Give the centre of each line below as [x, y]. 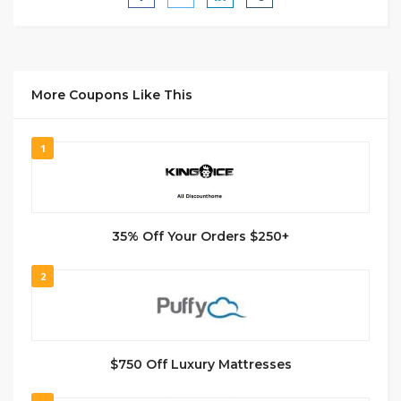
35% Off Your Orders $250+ [200, 236]
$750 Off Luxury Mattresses [200, 364]
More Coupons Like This [112, 94]
